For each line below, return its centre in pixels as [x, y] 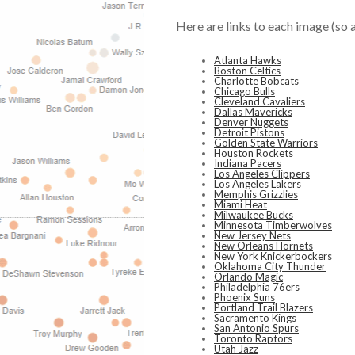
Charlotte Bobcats [256, 81]
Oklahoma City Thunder [270, 266]
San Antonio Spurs [256, 328]
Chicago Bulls [244, 91]
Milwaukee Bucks [254, 215]
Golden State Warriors [266, 143]
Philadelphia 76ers [257, 287]
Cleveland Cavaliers [260, 101]
